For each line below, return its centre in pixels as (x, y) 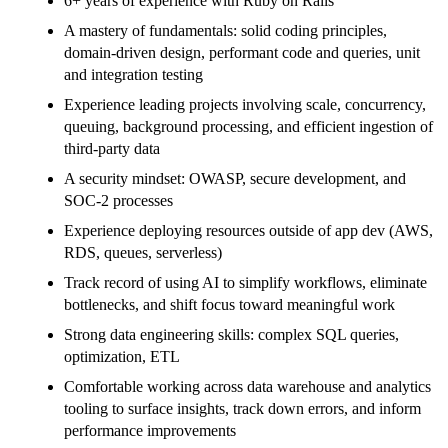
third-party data (112, 149)
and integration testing (133, 75)
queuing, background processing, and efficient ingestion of (248, 127)
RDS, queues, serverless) (143, 253)
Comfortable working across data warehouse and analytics (247, 387)
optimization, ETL (122, 357)
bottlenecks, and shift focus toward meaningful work (229, 305)
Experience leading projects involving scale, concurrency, (245, 105)
